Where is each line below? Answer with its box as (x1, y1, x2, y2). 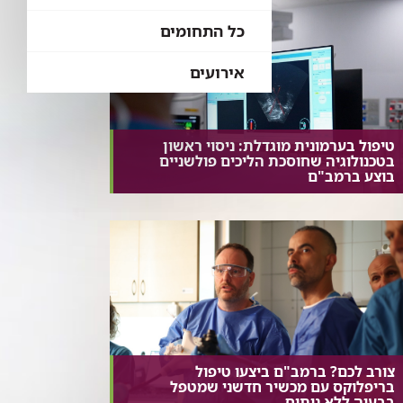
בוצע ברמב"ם (307, 166, 395, 186)
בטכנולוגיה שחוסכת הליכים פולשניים (158, 150, 395, 171)
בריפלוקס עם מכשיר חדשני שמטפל (169, 376, 395, 397)
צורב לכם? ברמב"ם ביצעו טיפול (194, 361, 395, 381)
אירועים (190, 62, 245, 83)
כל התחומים (160, 21, 245, 41)
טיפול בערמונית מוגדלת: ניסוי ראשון (162, 135, 395, 156)
